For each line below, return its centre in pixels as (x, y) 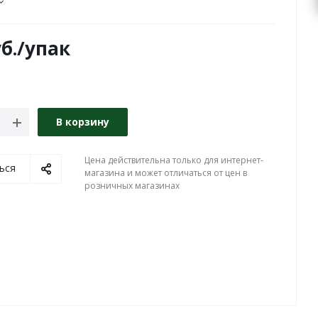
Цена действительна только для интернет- (174, 160)
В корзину (83, 122)
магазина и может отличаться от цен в (166, 173)
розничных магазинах (132, 186)
